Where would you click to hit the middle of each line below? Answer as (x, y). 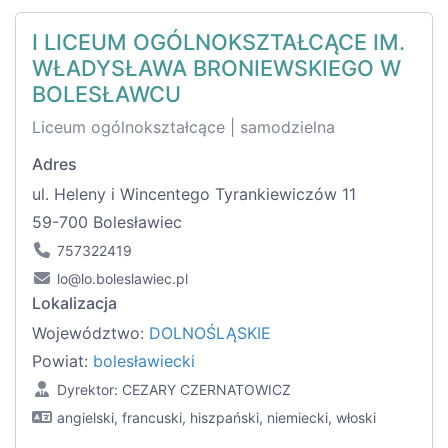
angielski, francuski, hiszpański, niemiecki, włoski (216, 418)
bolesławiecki (144, 361)
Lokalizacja (74, 303)
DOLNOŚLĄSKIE (210, 333)
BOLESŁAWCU (106, 94)
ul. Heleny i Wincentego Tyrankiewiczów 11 (194, 194)
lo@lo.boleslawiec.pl (122, 279)
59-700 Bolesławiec (107, 222)
